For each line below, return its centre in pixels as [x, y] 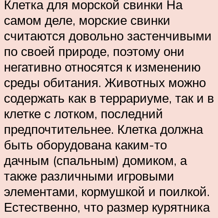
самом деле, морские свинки [87, 20]
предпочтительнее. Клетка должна [103, 129]
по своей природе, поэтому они [94, 51]
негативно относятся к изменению [102, 67]
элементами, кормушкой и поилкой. [107, 191]
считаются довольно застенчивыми [108, 36]
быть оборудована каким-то [85, 145]
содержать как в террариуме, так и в [109, 98]
